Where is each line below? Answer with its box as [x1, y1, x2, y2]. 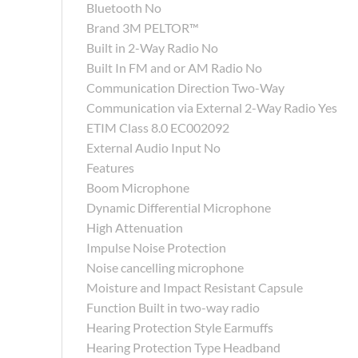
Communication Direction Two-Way [86, 79, 284, 95]
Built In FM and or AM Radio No [86, 59, 262, 75]
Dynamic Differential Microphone [86, 199, 271, 215]
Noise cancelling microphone [86, 259, 244, 275]
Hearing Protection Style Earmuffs [86, 319, 273, 335]
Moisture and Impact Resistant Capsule [86, 279, 303, 295]
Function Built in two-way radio [86, 299, 260, 315]
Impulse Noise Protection [86, 239, 226, 255]
